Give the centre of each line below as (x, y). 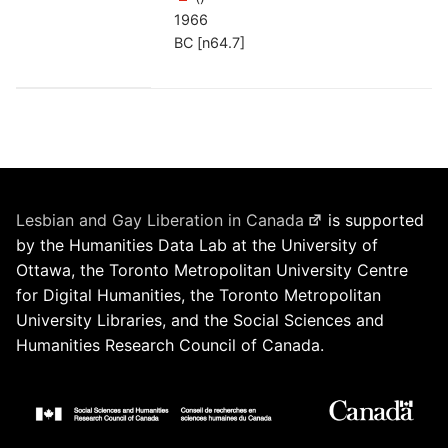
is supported (374, 219)
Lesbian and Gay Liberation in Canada (160, 219)
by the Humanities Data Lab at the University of (197, 244)
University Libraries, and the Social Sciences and (200, 319)
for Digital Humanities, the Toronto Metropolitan (198, 294)
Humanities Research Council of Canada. (170, 344)
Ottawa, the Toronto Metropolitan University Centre (212, 269)
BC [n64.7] (210, 42)
